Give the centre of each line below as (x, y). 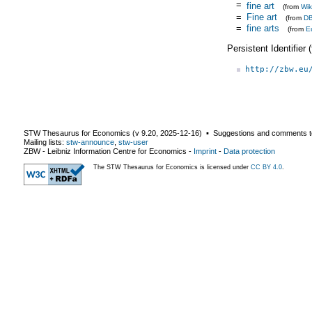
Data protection (249, 151)
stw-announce (90, 142)
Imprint (205, 151)
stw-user (133, 142)
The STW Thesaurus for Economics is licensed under (172, 167)
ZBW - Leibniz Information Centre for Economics (105, 151)
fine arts (263, 28)
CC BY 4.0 (266, 167)
